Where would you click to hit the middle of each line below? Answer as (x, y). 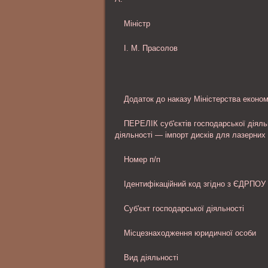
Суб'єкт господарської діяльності (184, 208)
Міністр (137, 24)
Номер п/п (142, 159)
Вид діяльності (151, 258)
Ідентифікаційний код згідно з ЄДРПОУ (195, 184)
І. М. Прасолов (151, 48)
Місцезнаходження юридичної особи (190, 233)
